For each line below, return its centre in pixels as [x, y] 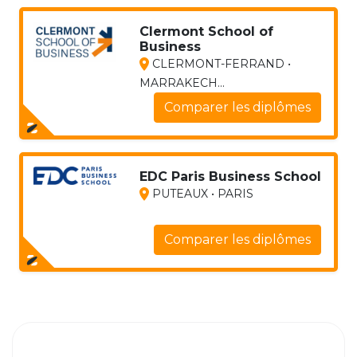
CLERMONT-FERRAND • [220, 63]
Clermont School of [206, 31]
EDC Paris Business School [230, 176]
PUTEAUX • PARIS [201, 193]
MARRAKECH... [182, 82]
